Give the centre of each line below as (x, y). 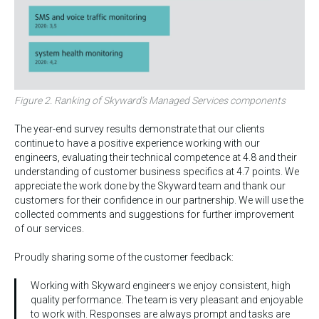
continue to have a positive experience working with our (137, 143)
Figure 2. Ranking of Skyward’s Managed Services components (150, 101)
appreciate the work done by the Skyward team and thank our (150, 186)
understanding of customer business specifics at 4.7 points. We (157, 172)
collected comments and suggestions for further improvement (154, 215)
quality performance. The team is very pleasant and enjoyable (167, 300)
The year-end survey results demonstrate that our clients (140, 129)
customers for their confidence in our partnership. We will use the (159, 200)
